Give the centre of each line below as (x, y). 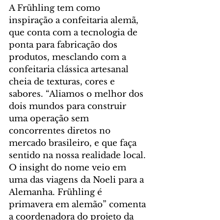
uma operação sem (50, 119)
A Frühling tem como (56, 8)
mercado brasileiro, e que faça (74, 143)
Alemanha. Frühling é (57, 192)
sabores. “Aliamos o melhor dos (77, 94)
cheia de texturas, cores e (63, 82)
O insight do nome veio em (69, 168)
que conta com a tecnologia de (74, 33)
